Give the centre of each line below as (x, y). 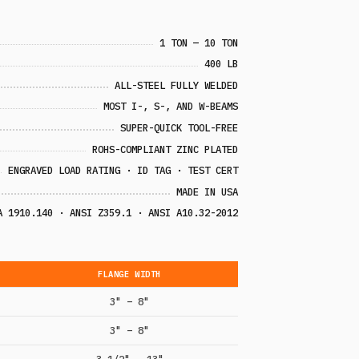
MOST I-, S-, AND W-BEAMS (171, 106)
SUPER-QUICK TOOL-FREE (179, 127)
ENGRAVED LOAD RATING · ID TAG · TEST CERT (123, 170)
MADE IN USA (208, 191)
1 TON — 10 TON (199, 42)
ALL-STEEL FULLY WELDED (177, 85)
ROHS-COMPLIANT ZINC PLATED (165, 149)
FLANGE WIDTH (129, 274)
